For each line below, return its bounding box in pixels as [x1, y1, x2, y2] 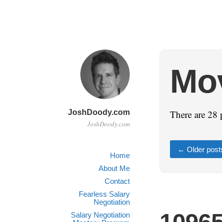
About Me [99, 164, 130, 172]
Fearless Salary [79, 190, 130, 198]
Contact [105, 177, 130, 185]
